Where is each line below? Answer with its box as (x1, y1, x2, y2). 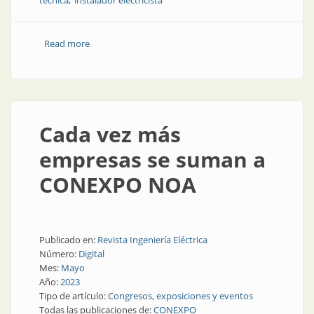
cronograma (89, 51, 141, 64)
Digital (78, 247, 104, 260)
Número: (39, 247, 78, 260)
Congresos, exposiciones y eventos (108, 289, 253, 302)
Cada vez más (39, 120, 181, 149)
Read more (43, 37, 90, 50)
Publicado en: (39, 233, 97, 246)
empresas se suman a (39, 145, 266, 174)
